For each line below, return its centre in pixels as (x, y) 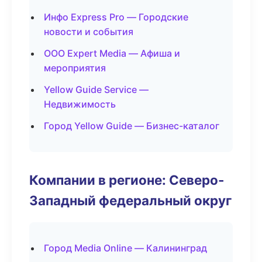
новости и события (89, 32)
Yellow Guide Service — (96, 89)
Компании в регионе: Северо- (127, 180)
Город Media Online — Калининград (125, 248)
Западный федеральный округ (130, 200)
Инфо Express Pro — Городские (116, 17)
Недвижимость (80, 104)
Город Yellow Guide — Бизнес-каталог (132, 126)
